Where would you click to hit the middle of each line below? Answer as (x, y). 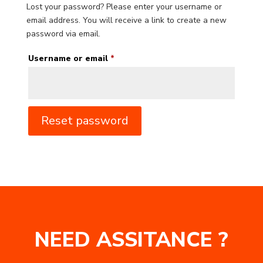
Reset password (85, 121)
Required (133, 58)
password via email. (63, 34)
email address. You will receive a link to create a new (126, 20)
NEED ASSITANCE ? (131, 240)
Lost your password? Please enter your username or (124, 7)
